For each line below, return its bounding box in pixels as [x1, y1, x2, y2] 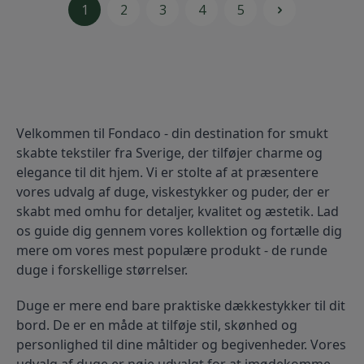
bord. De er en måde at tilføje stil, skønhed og [16, 316, 297, 335]
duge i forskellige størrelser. [16, 261, 188, 279]
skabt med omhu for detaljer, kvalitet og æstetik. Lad [16, 202, 339, 221]
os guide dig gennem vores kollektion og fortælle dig [16, 222, 342, 240]
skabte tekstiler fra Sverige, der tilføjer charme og [16, 144, 323, 162]
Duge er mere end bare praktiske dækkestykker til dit [16, 297, 345, 315]
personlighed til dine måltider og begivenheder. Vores [16, 336, 346, 354]
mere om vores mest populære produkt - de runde [16, 241, 327, 260]
